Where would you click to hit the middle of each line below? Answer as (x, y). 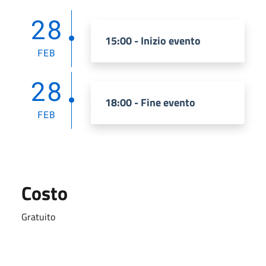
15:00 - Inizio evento (153, 40)
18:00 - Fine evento (150, 102)
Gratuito (38, 216)
